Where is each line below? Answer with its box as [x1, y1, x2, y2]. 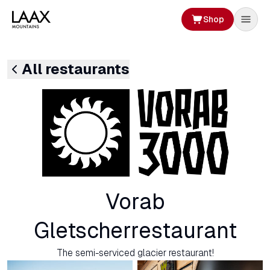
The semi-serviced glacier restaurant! [56, 248, 214, 259]
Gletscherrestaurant [33, 218, 237, 243]
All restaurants [22, 61, 130, 78]
